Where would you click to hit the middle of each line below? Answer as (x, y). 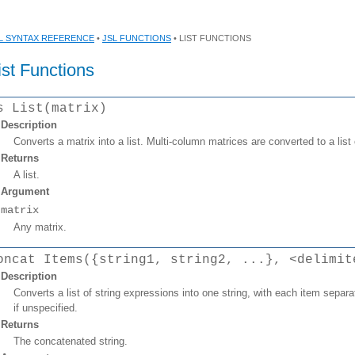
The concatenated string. (71, 341)
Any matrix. (40, 227)
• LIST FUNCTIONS (211, 38)
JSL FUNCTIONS (137, 38)
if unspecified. (46, 307)
